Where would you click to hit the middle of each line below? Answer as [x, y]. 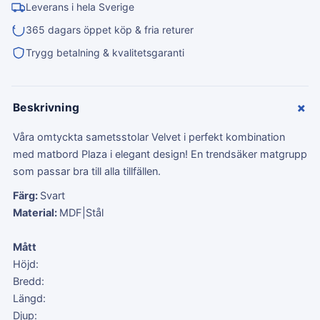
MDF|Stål [81, 213]
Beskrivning [46, 107]
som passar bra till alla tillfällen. [87, 171]
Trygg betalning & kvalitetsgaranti [105, 52]
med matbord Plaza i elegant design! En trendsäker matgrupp [160, 154]
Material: [36, 213]
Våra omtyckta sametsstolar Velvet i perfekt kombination [149, 137]
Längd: [29, 299]
